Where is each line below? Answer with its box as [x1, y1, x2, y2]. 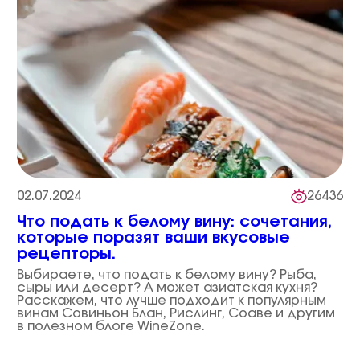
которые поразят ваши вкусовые [16, 230, 290, 246]
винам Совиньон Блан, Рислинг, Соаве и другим [16, 307, 335, 320]
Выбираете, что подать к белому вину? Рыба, [16, 268, 317, 281]
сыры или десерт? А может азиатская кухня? [16, 281, 317, 294]
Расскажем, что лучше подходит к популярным [16, 294, 326, 307]
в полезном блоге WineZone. [16, 320, 205, 333]
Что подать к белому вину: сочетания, [16, 214, 332, 230]
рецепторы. [16, 246, 116, 262]
